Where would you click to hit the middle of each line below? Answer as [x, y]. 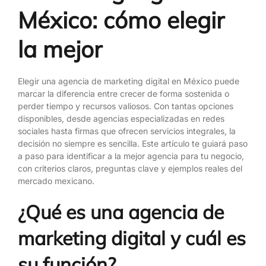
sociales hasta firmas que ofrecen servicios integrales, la [127, 131]
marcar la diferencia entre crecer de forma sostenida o [123, 93]
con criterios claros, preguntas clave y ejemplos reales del [130, 168]
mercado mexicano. [56, 180]
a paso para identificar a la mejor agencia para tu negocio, [131, 156]
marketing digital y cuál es [132, 238]
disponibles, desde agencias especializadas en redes [121, 118]
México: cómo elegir [121, 20]
